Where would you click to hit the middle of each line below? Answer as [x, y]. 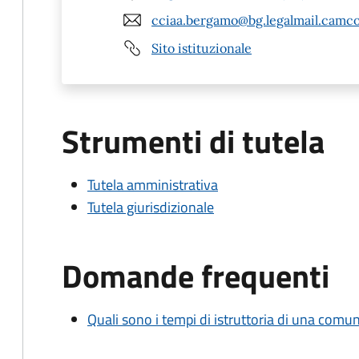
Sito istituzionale [202, 48]
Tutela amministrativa [153, 185]
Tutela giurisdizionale [151, 207]
